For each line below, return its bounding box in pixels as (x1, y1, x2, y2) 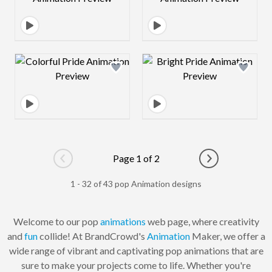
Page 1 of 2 (112, 152, 160, 164)
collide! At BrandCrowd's (37, 230, 147, 242)
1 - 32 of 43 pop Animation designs (70, 178, 202, 189)
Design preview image (72, 55, 163, 67)
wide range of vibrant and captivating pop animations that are (8, 245, 263, 256)
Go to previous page (62, 158, 146, 171)
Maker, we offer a (189, 230, 265, 242)
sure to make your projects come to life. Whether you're (21, 259, 251, 271)
